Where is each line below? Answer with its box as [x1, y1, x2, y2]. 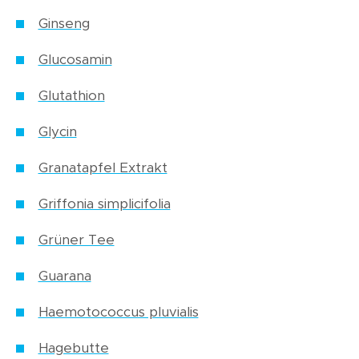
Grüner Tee [38, 233, 115, 248]
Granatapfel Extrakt [38, 161, 167, 175]
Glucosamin [38, 53, 112, 67]
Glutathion [38, 89, 105, 103]
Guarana [38, 269, 91, 284]
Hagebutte [38, 341, 109, 356]
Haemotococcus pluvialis [38, 305, 199, 320]
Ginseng [38, 17, 90, 31]
